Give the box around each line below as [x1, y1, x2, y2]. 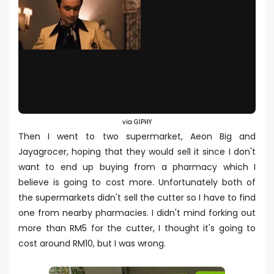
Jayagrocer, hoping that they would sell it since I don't [18, 146, 256, 158]
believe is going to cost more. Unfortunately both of [18, 176, 256, 189]
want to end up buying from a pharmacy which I [18, 161, 256, 174]
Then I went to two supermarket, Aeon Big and [18, 130, 256, 143]
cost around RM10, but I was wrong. [18, 237, 166, 250]
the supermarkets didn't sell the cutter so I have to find [18, 191, 256, 204]
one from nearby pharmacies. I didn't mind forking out [18, 207, 256, 220]
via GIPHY [122, 117, 152, 127]
